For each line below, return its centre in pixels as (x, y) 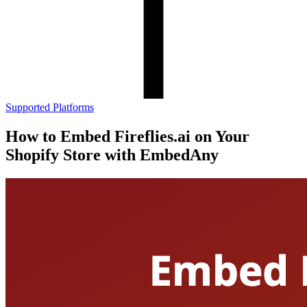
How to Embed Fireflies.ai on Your (127, 136)
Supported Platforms (50, 107)
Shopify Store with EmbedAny (112, 155)
